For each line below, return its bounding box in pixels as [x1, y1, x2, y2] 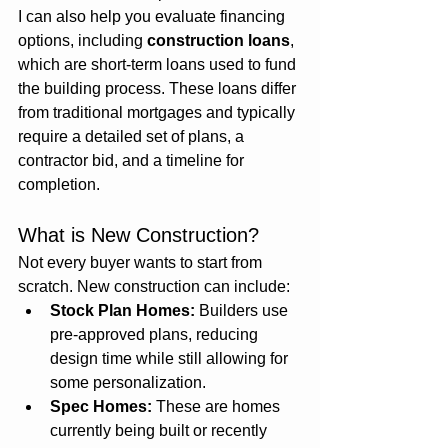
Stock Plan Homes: [50, 301, 195, 319]
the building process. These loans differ [18, 79, 300, 97]
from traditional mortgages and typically [18, 103, 299, 121]
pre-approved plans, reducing [50, 325, 262, 343]
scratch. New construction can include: [18, 277, 290, 295]
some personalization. [50, 373, 206, 391]
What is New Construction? [18, 223, 259, 246]
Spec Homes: [50, 397, 152, 415]
